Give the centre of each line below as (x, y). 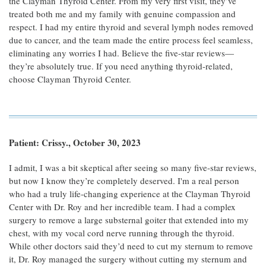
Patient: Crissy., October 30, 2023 (75, 142)
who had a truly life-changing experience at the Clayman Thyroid (130, 194)
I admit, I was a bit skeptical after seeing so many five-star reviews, (133, 167)
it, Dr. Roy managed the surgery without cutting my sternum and (128, 259)
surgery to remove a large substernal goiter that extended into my (129, 220)
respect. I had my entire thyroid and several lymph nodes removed (131, 27)
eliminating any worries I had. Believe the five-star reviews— (121, 53)
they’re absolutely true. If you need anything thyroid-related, (121, 66)
